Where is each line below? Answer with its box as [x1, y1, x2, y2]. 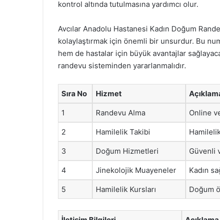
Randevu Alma [96, 108, 145, 117]
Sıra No [61, 89, 87, 98]
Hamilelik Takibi [96, 127, 150, 137]
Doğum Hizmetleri [96, 146, 159, 156]
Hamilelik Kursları [96, 185, 156, 194]
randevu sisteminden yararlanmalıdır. [58, 61, 186, 70]
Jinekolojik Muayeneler [96, 165, 176, 175]
